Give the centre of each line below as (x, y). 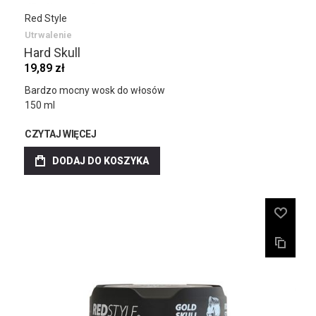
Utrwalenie (48, 35)
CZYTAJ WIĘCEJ (61, 134)
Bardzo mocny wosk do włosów (95, 90)
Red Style (46, 18)
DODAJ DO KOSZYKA (101, 161)
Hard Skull (52, 53)
